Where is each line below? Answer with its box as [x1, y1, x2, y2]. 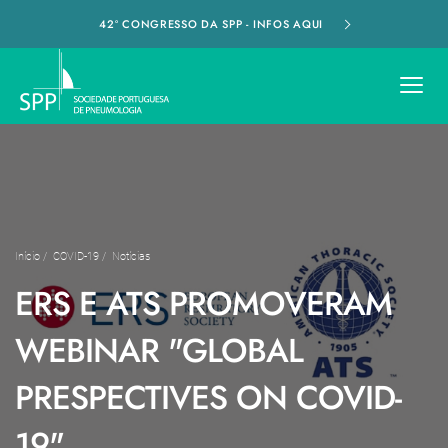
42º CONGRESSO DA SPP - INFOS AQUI [99, 16, 327, 32]
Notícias [112, 249, 150, 263]
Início [15, 249, 40, 263]
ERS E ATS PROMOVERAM [15, 279, 392, 327]
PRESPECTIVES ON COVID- [15, 373, 401, 421]
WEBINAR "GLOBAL [15, 326, 303, 374]
